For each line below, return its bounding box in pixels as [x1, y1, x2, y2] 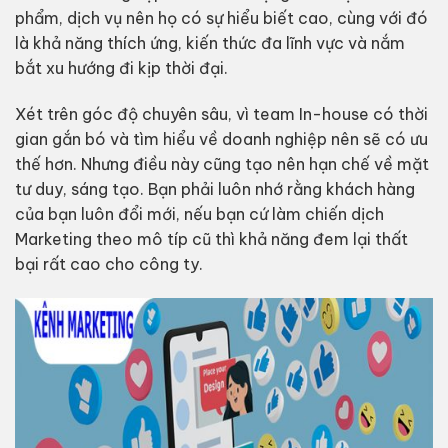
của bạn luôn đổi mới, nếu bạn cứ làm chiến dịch [14, 204, 384, 225]
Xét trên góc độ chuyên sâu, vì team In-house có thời [14, 104, 428, 125]
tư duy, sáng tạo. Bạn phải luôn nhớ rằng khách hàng [14, 179, 415, 200]
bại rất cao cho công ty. [14, 254, 203, 275]
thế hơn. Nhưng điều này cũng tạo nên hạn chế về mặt [14, 154, 429, 175]
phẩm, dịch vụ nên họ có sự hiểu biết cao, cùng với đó [14, 8, 428, 29]
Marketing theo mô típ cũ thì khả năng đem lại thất [14, 229, 408, 250]
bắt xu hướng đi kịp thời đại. [14, 58, 228, 79]
